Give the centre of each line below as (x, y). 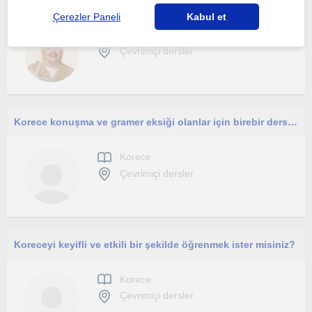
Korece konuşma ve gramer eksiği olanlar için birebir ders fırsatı (292, 122)
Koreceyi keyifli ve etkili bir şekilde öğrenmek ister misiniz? (155, 244)
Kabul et (207, 16)
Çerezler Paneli (87, 16)
